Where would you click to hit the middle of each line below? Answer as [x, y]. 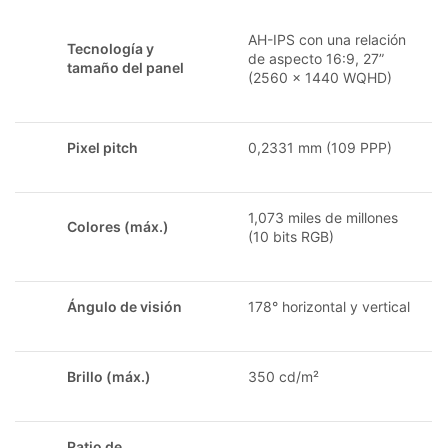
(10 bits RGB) [291, 236]
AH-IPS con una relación [327, 39]
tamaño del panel [125, 67]
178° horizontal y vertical [329, 306]
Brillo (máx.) [109, 376]
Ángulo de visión [124, 306]
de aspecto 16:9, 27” [316, 58]
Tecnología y [110, 48]
